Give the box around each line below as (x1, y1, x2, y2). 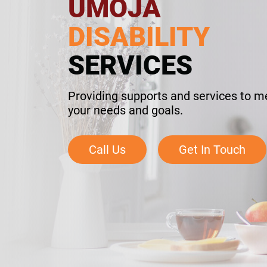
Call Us (89, 142, 126, 157)
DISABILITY (68, 20, 210, 52)
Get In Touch (179, 142, 246, 157)
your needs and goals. (68, 103, 183, 117)
